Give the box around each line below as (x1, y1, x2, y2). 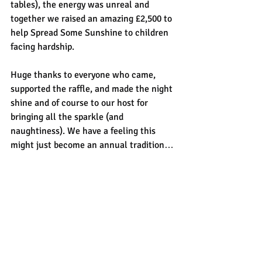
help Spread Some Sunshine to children (11, 27, 171, 39)
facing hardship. (11, 41, 74, 53)
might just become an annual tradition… (11, 139, 174, 151)
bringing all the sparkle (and (11, 111, 126, 123)
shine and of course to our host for (11, 97, 150, 109)
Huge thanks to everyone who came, (11, 69, 158, 81)
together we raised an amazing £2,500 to (11, 13, 174, 25)
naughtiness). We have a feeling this (11, 125, 158, 137)
